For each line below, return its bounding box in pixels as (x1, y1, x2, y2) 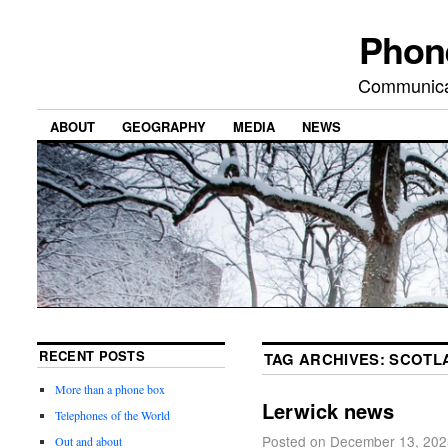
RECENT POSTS (39, 345, 146, 365)
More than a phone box (55, 380, 166, 397)
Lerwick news (261, 395, 394, 425)
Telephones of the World (55, 406, 171, 423)
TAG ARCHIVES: (263, 347, 390, 370)
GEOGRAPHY (122, 117, 207, 137)
